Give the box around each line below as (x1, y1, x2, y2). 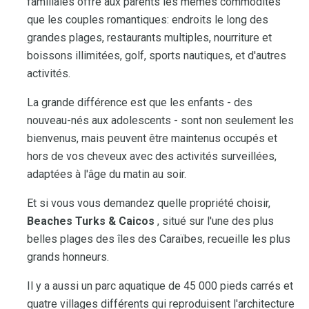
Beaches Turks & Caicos (27, 214, 154, 228)
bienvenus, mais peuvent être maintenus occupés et (27, 131, 277, 145)
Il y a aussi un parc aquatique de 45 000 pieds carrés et (27, 279, 293, 292)
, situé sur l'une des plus (154, 214, 274, 228)
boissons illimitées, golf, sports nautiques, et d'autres (27, 48, 286, 62)
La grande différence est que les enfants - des (27, 95, 252, 109)
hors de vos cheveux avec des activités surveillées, (27, 149, 277, 163)
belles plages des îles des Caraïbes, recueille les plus (27, 232, 290, 246)
